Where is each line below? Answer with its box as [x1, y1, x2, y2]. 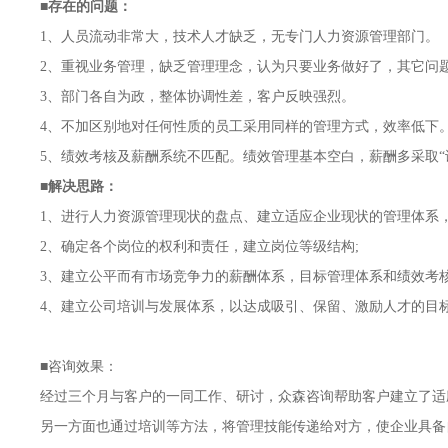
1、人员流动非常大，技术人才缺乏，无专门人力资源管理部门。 [32, 29, 439, 44]
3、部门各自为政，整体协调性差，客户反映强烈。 [32, 89, 355, 104]
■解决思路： [36, 179, 118, 194]
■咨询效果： [32, 359, 118, 374]
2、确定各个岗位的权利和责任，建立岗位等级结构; [32, 239, 359, 254]
